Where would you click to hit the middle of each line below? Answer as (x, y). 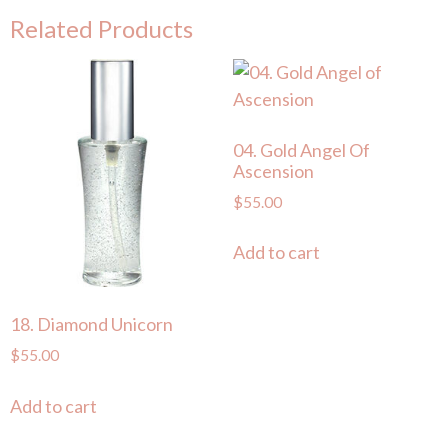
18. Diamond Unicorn (91, 324)
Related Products (101, 28)
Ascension (273, 170)
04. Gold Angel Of (301, 149)
